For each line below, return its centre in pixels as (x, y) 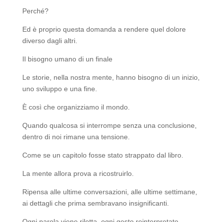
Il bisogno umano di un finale (67, 59)
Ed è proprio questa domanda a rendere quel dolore (104, 29)
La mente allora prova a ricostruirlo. (78, 174)
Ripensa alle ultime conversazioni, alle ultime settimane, (110, 192)
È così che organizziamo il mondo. (76, 107)
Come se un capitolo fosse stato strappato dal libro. (103, 155)
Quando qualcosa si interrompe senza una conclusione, (109, 126)
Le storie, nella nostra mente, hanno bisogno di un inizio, (111, 78)
